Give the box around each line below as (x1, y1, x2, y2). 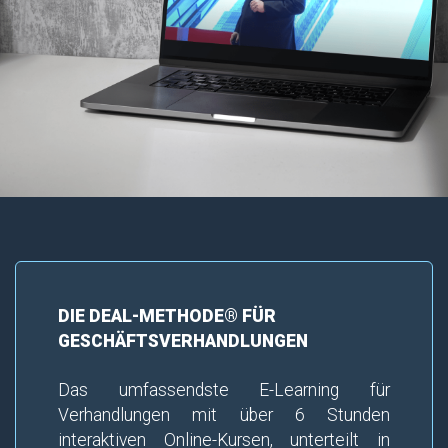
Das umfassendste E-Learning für (57, 379, 391, 400)
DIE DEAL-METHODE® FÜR (57, 305, 276, 326)
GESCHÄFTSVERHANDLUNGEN (57, 330, 308, 351)
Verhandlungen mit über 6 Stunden (57, 404, 391, 425)
